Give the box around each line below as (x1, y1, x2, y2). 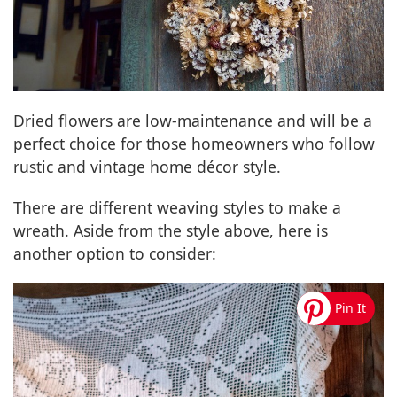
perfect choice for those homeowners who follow (13, 133, 375, 154)
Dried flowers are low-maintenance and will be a (13, 110, 372, 131)
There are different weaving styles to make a (13, 197, 341, 218)
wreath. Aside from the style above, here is (13, 220, 328, 241)
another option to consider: (13, 243, 216, 264)
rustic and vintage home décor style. (13, 156, 281, 177)
